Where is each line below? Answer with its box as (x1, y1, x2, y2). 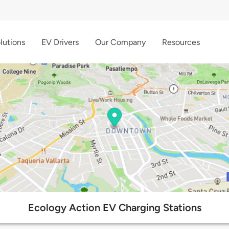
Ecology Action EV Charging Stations (28, 201, 201, 214)
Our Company (95, 37, 146, 47)
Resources (162, 37, 200, 47)
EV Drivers (41, 37, 79, 47)
